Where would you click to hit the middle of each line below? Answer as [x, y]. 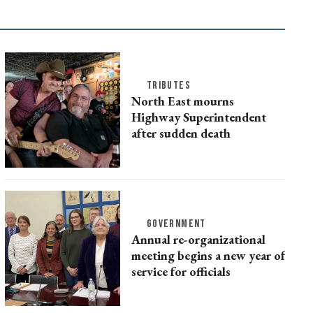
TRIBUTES [168, 86]
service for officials [181, 271]
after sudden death [181, 133]
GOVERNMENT [176, 224]
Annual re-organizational [198, 239]
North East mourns [182, 101]
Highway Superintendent [198, 117]
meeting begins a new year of [208, 255]
